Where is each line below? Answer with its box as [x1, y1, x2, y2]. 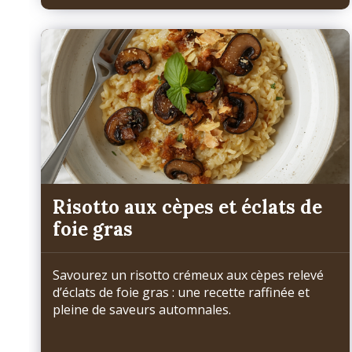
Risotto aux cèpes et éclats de [53, 194, 322, 219]
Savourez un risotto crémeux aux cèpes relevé [53, 266, 324, 284]
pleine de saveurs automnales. [53, 301, 231, 319]
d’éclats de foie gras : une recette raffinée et [53, 284, 310, 302]
